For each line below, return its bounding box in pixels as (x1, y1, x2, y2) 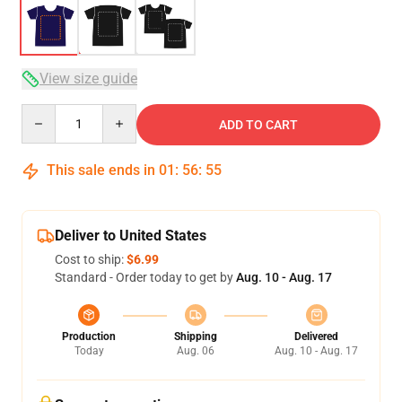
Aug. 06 (176, 345, 214, 357)
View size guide (39, 70, 137, 87)
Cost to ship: (55, 252, 127, 267)
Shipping (173, 330, 217, 343)
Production (62, 330, 116, 343)
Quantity (21, 105, 70, 119)
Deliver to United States (55, 227, 206, 244)
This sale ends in (43, 162, 159, 179)
